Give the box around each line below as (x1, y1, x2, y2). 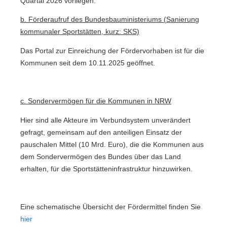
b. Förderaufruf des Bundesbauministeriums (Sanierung (20, 16, 199, 24)
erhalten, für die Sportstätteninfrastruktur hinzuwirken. (20, 165, 193, 173)
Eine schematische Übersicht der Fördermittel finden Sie (20, 203, 201, 211)
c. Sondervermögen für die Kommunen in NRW (20, 97, 171, 105)
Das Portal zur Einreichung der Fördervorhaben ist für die (20, 47, 204, 55)
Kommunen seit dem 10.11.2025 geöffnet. (20, 59, 155, 67)
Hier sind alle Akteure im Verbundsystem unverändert (20, 116, 191, 124)
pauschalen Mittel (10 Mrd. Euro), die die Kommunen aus (20, 140, 204, 148)
